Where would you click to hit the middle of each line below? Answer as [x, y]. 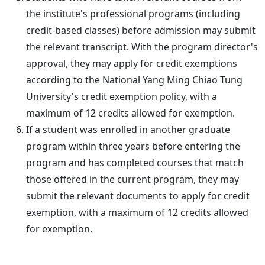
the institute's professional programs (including [133, 13]
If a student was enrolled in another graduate [128, 129]
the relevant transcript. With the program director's [142, 46]
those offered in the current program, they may [132, 179]
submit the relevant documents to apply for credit [138, 195]
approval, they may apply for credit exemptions [132, 63]
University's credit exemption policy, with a [122, 96]
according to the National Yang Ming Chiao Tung [134, 80]
